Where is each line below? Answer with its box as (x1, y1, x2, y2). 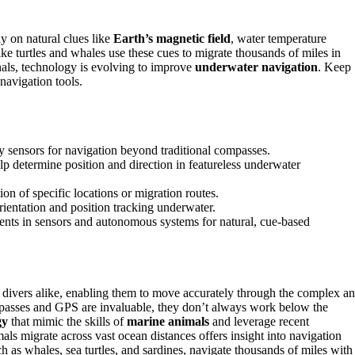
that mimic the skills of (8, 315, 127, 329)
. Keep (318, 60, 351, 74)
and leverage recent (209, 315, 309, 329)
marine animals (127, 315, 209, 329)
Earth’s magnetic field (113, 32, 231, 46)
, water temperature (231, 32, 326, 46)
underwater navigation (195, 60, 318, 74)
